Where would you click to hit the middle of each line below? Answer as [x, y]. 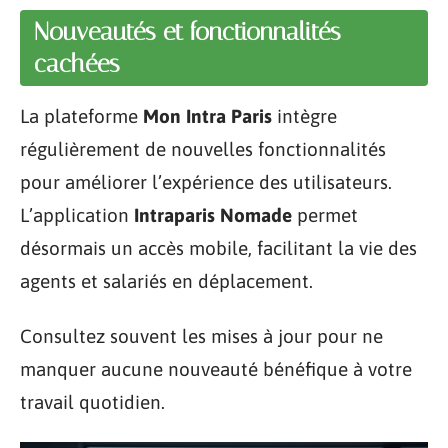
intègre [304, 115]
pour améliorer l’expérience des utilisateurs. [206, 181]
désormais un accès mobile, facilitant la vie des [218, 247]
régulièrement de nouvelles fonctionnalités [203, 148]
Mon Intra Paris [207, 115]
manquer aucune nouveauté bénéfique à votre [216, 369]
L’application [77, 214]
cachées [77, 63]
